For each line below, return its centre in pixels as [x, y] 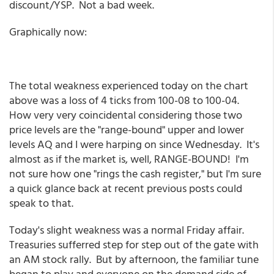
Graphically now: [48, 31]
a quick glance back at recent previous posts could [126, 188]
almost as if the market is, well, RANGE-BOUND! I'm [129, 159]
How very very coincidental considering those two [126, 115]
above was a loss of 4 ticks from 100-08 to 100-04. [125, 100]
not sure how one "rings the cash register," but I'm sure [135, 173]
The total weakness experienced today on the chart [129, 85]
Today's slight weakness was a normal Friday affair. [128, 230]
